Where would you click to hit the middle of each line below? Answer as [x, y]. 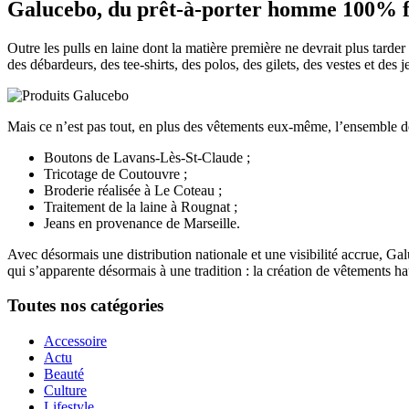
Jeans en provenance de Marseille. [142, 223]
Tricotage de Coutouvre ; [115, 173]
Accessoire [75, 341]
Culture [65, 391]
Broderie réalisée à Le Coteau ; [133, 190]
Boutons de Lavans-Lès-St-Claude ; [147, 157]
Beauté [64, 374]
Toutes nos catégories [85, 306]
